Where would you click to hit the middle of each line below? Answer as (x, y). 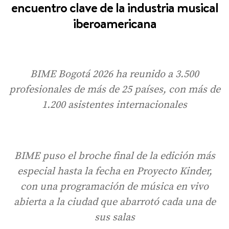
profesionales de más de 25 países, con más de (114, 89)
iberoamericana (114, 23)
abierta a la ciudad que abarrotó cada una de (114, 202)
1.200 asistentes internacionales (114, 105)
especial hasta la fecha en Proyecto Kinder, (114, 171)
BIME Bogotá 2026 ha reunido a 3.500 (114, 74)
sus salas (114, 217)
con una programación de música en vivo (114, 187)
